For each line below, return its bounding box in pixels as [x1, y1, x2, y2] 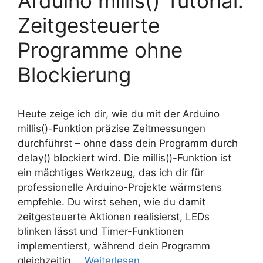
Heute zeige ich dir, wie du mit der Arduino [18, 108, 220, 120]
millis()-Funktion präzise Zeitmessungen [18, 123, 205, 135]
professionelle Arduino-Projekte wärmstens [18, 181, 222, 194]
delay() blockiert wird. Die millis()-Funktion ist [18, 152, 231, 164]
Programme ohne [18, 38, 183, 63]
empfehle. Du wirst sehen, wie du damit [18, 196, 205, 208]
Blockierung [18, 62, 131, 87]
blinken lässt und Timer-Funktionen [18, 225, 184, 238]
